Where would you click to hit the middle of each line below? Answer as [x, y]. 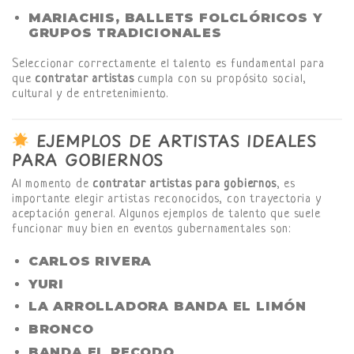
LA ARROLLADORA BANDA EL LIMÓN [167, 307]
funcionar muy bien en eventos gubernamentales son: [151, 230]
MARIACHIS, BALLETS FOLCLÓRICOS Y [175, 18]
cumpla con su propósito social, [220, 79]
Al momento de [53, 185]
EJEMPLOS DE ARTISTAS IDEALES [173, 141]
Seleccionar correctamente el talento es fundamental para [168, 64]
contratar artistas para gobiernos [185, 185]
